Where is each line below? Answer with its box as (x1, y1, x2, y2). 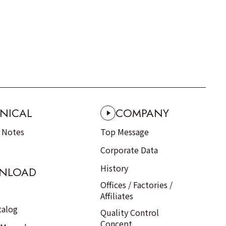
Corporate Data (100, 144, 158, 156)
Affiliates (100, 190, 134, 202)
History (100, 162, 129, 174)
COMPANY (116, 105, 169, 121)
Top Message (100, 126, 149, 138)
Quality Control (100, 206, 159, 218)
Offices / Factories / (100, 179, 173, 191)
